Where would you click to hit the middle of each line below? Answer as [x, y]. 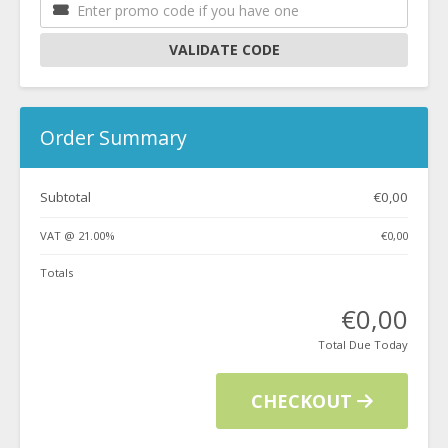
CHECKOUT [304, 401]
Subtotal [65, 197]
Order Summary [113, 137]
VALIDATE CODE [224, 49]
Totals [56, 272]
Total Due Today [363, 344]
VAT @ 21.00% [77, 235]
